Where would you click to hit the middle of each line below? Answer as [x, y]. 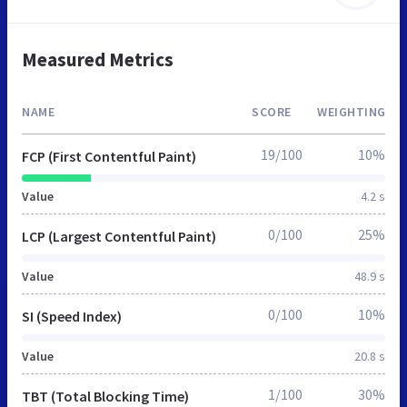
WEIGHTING [352, 111]
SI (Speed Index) [72, 316]
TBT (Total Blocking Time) [105, 396]
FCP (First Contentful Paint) [109, 156]
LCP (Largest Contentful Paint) [119, 236]
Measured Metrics [98, 59]
